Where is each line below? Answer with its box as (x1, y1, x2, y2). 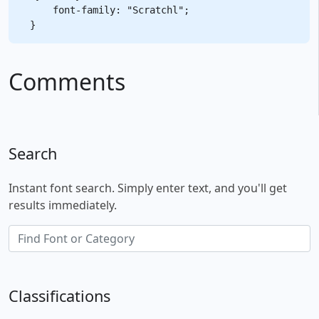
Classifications (9, 285, 110, 306)
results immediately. (9, 197, 117, 213)
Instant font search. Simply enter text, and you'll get (9, 179, 287, 196)
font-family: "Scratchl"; (30, 4, 189, 16)
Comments (9, 66, 125, 97)
